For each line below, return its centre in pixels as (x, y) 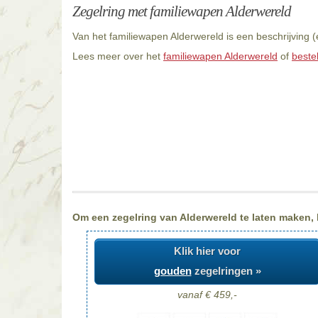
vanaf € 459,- (207, 294)
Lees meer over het (118, 56)
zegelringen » (226, 271)
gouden (172, 271)
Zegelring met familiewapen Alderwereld (182, 11)
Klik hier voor (207, 251)
